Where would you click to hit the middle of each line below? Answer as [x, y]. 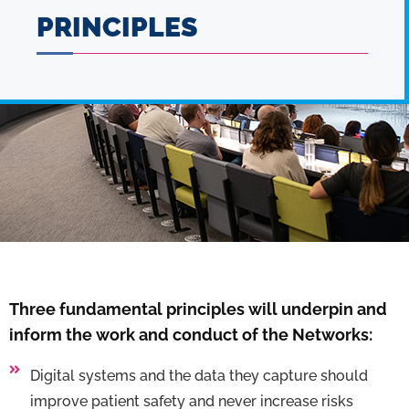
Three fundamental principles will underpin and [198, 309]
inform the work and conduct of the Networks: [191, 334]
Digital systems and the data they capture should [199, 375]
